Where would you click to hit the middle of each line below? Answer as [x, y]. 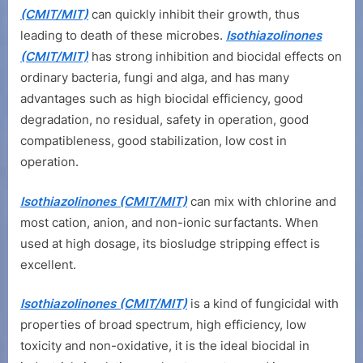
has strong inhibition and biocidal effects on [215, 57]
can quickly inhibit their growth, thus [194, 15]
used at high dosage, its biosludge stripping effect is [170, 243]
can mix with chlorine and [262, 201]
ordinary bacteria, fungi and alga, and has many [155, 78]
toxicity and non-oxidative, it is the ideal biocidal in [165, 346]
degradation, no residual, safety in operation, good [164, 120]
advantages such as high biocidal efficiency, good [162, 99]
